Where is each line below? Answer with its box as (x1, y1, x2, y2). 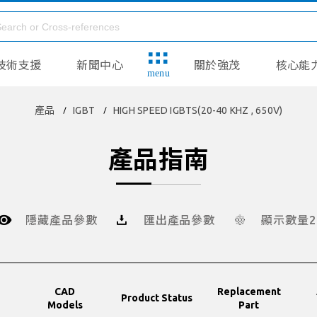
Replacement (217, 285, 281, 297)
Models (47, 299, 83, 311)
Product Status (121, 292, 192, 304)
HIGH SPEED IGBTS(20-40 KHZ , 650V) (113, 105, 283, 117)
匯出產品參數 (143, 214, 216, 226)
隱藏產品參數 (25, 214, 98, 226)
